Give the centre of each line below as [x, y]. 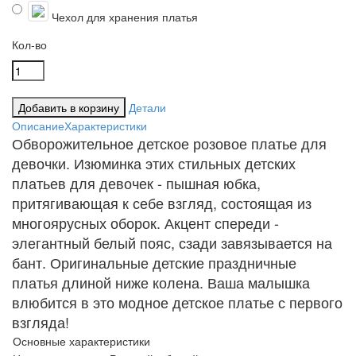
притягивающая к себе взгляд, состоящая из [162, 203]
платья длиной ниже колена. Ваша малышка [161, 282]
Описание [38, 126]
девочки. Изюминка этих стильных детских [154, 163]
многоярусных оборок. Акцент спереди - [145, 222]
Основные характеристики [81, 341]
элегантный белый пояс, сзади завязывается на [172, 242]
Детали [147, 107]
